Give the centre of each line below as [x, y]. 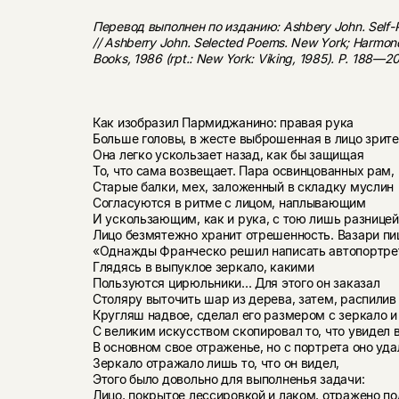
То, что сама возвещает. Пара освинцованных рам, [243, 170]
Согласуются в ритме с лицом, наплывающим [229, 202]
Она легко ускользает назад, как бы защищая [228, 154]
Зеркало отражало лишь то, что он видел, [216, 362]
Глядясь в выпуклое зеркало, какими [203, 266]
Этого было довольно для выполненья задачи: [228, 379]
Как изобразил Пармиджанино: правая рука [223, 122]
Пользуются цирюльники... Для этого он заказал [236, 282]
